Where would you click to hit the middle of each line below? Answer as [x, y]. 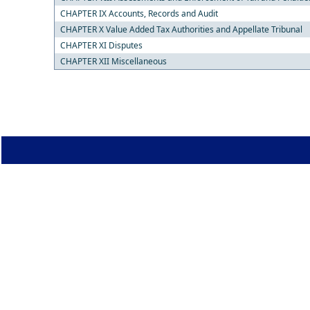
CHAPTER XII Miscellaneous [113, 61]
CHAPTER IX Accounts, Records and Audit [139, 13]
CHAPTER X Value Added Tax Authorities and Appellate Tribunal [181, 29]
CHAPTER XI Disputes [101, 45]
